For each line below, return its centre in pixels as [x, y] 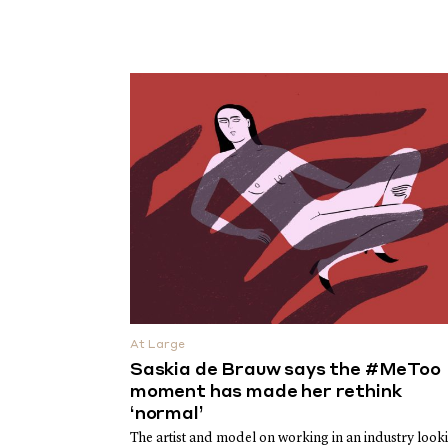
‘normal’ [167, 414]
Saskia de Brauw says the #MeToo [285, 370]
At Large [158, 345]
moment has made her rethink [266, 392]
